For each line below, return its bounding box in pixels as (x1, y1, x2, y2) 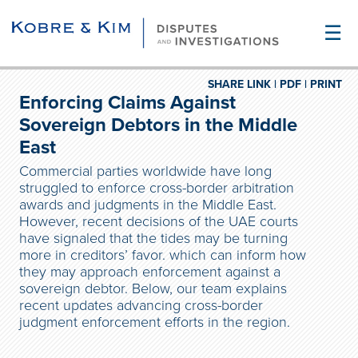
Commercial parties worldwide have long (19, 162, 272, 180)
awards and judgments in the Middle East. (19, 196, 276, 213)
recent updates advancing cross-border (19, 296, 263, 314)
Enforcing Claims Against (19, 91, 236, 114)
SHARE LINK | (208, 78, 276, 91)
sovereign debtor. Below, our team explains (19, 280, 287, 297)
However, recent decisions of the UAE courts (19, 213, 298, 230)
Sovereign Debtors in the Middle (19, 113, 297, 137)
